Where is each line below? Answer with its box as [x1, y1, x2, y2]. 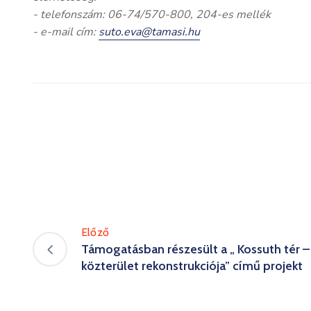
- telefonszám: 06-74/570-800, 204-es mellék [33, 7, 271, 22]
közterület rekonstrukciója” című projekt [81, 258, 303, 274]
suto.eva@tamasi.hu [99, 24, 200, 40]
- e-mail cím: [33, 24, 99, 40]
